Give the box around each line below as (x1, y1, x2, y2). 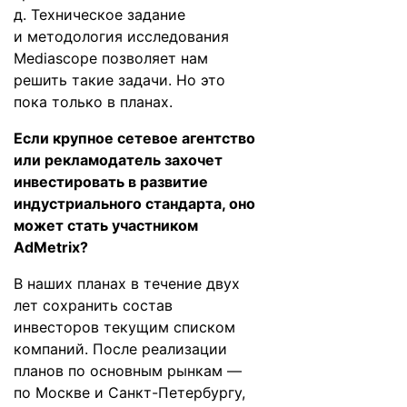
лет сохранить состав (14, 296, 173, 314)
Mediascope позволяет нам (14, 49, 208, 67)
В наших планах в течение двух (14, 274, 240, 293)
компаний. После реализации (14, 340, 227, 358)
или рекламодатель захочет (14, 151, 223, 169)
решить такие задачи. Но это (14, 71, 225, 89)
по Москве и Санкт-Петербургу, (14, 383, 245, 402)
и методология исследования (14, 27, 229, 45)
